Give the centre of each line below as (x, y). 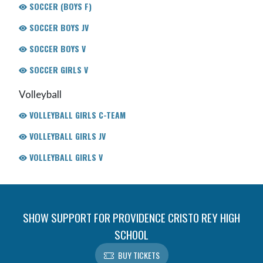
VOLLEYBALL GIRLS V (65, 157)
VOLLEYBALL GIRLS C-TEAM (76, 114)
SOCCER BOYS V (56, 48)
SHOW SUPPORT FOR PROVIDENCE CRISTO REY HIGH (131, 218)
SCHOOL (131, 235)
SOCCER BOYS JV (58, 27)
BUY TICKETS (139, 255)
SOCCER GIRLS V (57, 69)
